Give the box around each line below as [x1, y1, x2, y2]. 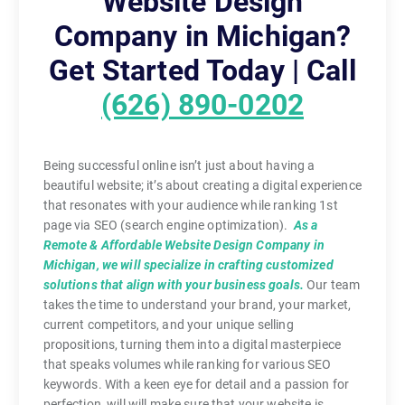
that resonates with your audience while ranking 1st [42, 197, 338, 212]
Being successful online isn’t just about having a [42, 157, 316, 173]
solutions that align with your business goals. [42, 277, 304, 292]
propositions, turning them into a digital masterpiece [42, 336, 341, 352]
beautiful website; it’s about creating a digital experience [42, 177, 362, 193]
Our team [303, 277, 361, 292]
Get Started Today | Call [49, 53, 356, 88]
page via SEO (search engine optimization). [42, 217, 294, 232]
